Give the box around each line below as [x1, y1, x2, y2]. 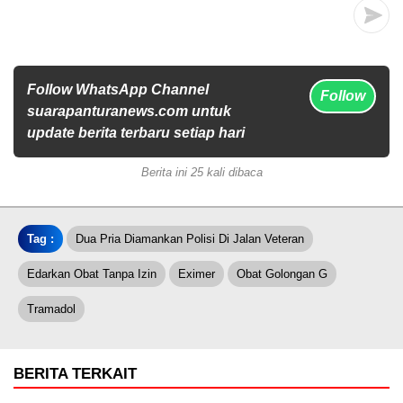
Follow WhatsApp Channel [27, 81, 209, 97]
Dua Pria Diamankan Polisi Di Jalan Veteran [76, 231, 304, 246]
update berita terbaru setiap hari [27, 124, 245, 140]
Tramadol [27, 301, 76, 316]
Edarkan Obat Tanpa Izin [27, 266, 157, 281]
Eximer [178, 266, 215, 281]
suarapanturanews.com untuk [27, 103, 231, 119]
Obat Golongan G [237, 266, 327, 281]
